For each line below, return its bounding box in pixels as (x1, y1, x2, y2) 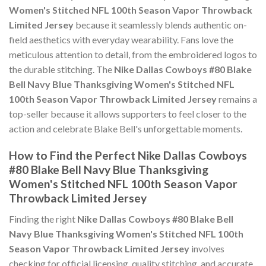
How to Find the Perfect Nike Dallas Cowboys (9, 148, 247, 163)
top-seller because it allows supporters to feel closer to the (9, 108, 246, 120)
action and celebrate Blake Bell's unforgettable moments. (9, 123, 242, 135)
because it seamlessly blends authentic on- (74, 19, 247, 31)
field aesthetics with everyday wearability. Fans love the (9, 34, 233, 46)
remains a (217, 93, 257, 105)
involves (189, 242, 224, 254)
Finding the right (9, 213, 77, 224)
